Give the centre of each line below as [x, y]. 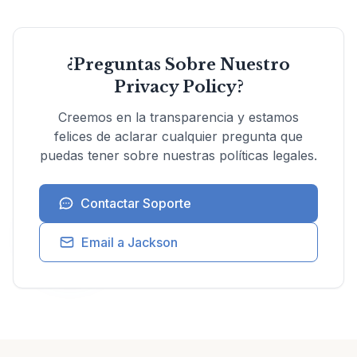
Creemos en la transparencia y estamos [178, 117]
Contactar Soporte [136, 203]
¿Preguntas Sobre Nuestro [178, 65]
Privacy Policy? [178, 87]
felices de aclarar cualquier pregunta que [178, 136]
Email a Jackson [129, 242]
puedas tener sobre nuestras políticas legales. [178, 155]
